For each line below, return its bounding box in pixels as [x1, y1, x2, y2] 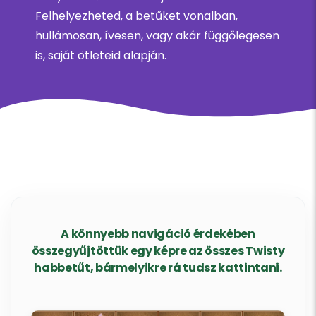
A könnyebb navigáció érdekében [61, 226, 255, 243]
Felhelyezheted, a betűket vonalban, [35, 8, 238, 25]
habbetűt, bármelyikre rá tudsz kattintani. [34, 260, 282, 276]
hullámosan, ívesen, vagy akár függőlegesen [35, 28, 279, 44]
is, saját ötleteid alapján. [35, 47, 166, 64]
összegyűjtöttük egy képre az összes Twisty [31, 243, 285, 260]
